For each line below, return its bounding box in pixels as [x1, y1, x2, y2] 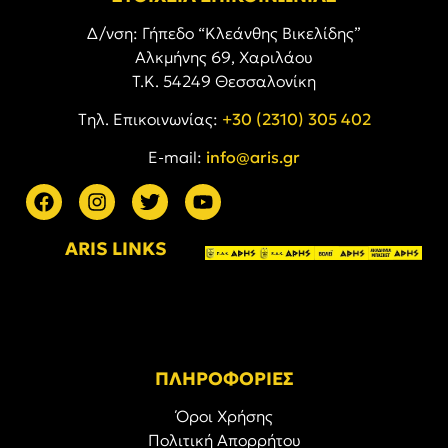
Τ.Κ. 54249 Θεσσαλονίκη [132, 70, 316, 91]
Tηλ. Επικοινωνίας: [77, 109, 222, 130]
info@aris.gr [206, 147, 300, 168]
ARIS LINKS [64, 236, 167, 260]
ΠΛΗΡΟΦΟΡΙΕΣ [154, 366, 294, 390]
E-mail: [148, 147, 206, 168]
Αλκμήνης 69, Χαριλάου [135, 46, 313, 67]
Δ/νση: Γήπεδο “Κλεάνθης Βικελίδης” [87, 22, 361, 43]
